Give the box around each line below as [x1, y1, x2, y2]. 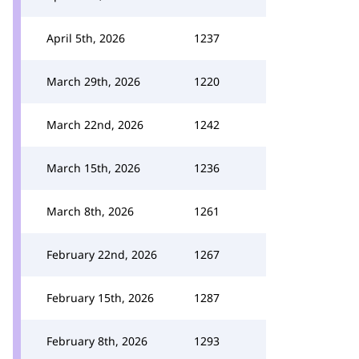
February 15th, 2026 [46, 290, 154, 305]
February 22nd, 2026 [46, 247, 157, 262]
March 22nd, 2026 [46, 117, 143, 132]
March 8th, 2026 [46, 204, 134, 219]
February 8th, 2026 [46, 333, 147, 349]
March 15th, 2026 [46, 160, 140, 175]
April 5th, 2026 [46, 30, 125, 46]
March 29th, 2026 [46, 74, 140, 89]
